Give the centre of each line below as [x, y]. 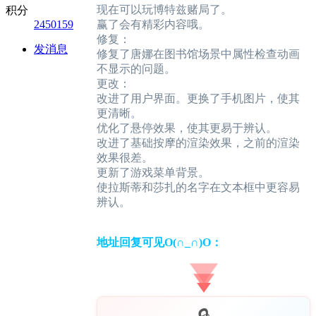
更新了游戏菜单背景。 [153, 173]
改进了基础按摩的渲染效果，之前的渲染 [198, 143]
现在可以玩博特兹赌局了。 [164, 10]
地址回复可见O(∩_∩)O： [159, 243]
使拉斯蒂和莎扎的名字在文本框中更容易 [198, 188]
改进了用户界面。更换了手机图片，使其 [198, 99]
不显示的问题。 [136, 69]
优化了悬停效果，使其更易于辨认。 [187, 128]
